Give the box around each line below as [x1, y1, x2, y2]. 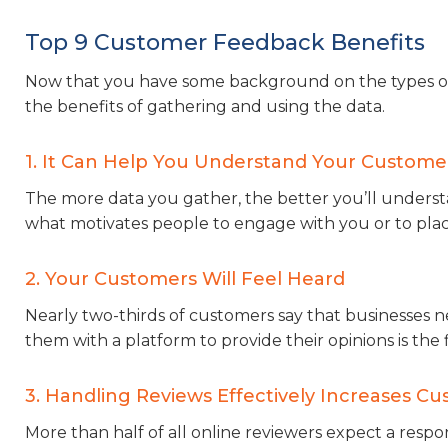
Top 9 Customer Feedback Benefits [25, 28, 425, 56]
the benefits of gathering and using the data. [25, 96, 385, 116]
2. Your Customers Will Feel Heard [25, 267, 345, 290]
